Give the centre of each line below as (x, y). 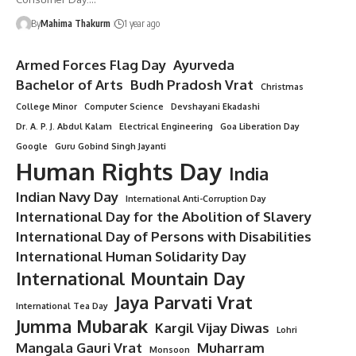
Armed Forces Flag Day (91, 65)
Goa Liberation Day (260, 127)
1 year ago (141, 24)
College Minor (46, 107)
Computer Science (124, 107)
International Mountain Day (130, 279)
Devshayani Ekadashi (215, 107)
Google (32, 147)
